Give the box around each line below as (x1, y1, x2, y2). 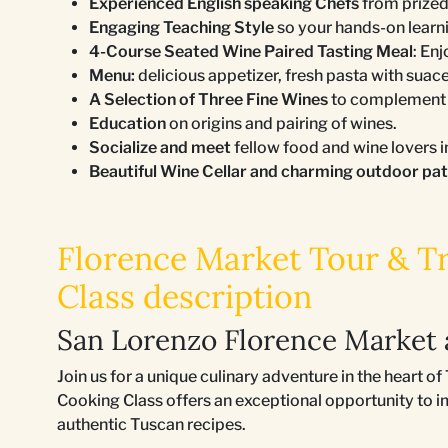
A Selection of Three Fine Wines (89, 90, 328, 109)
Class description (57, 276, 312, 317)
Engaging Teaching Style (89, 18, 274, 37)
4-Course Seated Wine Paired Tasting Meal (89, 42, 413, 61)
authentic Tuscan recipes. (57, 415, 246, 434)
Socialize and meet (89, 138, 231, 157)
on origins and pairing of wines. (169, 114, 397, 133)
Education (89, 114, 169, 133)
